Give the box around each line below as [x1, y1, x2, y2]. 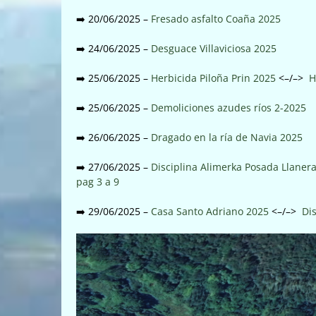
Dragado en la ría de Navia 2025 [151, 130, 303, 144]
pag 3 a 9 [76, 174, 119, 188]
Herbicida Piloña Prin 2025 [151, 71, 276, 85]
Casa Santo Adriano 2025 [151, 204, 269, 218]
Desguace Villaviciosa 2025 [151, 41, 276, 55]
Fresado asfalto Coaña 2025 [151, 11, 281, 25]
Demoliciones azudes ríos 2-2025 [151, 100, 306, 114]
